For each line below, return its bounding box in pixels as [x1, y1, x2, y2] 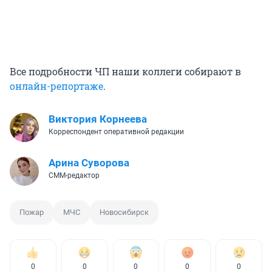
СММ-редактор [49, 171, 100, 180]
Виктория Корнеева [49, 112, 147, 125]
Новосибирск [100, 207, 149, 217]
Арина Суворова [49, 156, 129, 169]
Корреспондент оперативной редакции [49, 127, 184, 136]
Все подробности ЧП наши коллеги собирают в [10, 64, 241, 78]
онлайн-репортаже [10, 79, 103, 92]
